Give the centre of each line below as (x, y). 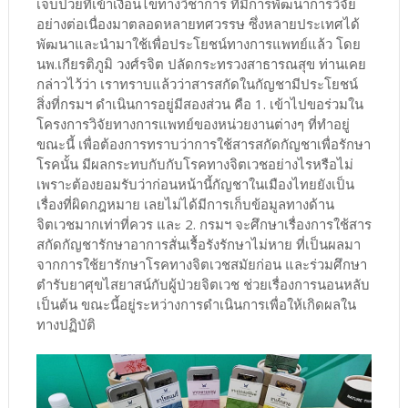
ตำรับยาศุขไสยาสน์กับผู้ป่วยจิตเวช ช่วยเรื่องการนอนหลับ (203, 284)
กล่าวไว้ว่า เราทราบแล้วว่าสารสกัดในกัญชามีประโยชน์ (197, 83)
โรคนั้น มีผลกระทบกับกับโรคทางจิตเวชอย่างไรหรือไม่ (194, 163)
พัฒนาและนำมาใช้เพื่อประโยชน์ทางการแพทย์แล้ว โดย (198, 43)
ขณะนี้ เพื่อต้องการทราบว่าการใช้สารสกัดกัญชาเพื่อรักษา (203, 143)
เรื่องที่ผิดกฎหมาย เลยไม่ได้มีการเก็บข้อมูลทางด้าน (185, 204)
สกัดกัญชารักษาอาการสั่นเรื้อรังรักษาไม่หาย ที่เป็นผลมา (198, 244)
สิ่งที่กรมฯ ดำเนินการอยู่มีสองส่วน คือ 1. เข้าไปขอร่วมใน (199, 103)
